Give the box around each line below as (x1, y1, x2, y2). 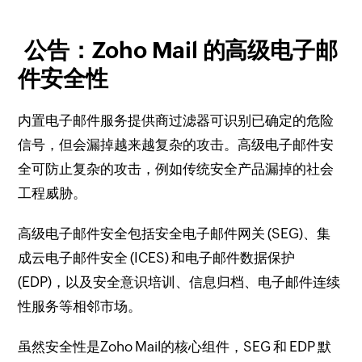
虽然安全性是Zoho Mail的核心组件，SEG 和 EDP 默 (18, 339, 332, 355)
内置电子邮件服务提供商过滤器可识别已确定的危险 (18, 112, 335, 128)
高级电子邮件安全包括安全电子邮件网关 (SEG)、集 (18, 225, 331, 242)
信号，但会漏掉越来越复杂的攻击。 (18, 137, 238, 153)
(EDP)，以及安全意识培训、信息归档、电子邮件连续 (18, 274, 341, 290)
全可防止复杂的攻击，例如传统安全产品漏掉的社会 (18, 161, 335, 177)
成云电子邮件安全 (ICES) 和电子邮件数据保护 (18, 250, 296, 266)
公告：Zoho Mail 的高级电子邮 (24, 37, 338, 63)
